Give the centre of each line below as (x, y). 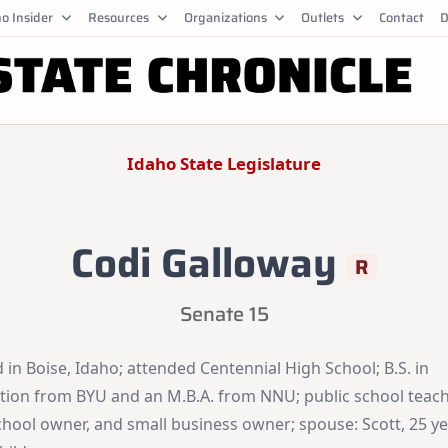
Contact (402, 17)
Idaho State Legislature (223, 163)
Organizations (225, 17)
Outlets (323, 17)
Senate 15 (224, 314)
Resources (118, 17)
